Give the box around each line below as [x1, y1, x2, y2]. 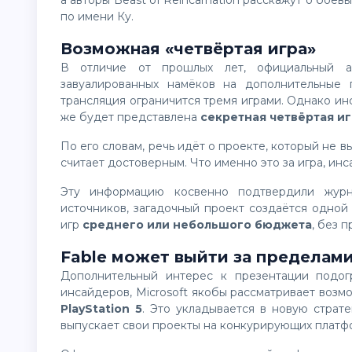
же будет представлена [60, 110, 200, 124]
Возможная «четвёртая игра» [60, 39, 316, 58]
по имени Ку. [60, 9, 134, 24]
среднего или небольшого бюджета [82, 218, 312, 232]
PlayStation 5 [60, 302, 143, 316]
